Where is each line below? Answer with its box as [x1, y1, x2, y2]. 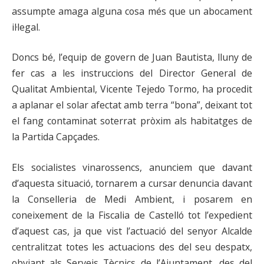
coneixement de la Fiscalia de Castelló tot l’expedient [12, 209, 252, 222]
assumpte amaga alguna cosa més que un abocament [12, 4, 252, 18]
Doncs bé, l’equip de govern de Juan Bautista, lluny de [12, 51, 252, 64]
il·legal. [12, 20, 40, 34]
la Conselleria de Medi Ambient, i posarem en [12, 193, 252, 206]
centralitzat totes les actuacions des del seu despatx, [12, 240, 252, 254]
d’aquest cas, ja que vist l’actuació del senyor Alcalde [12, 225, 252, 238]
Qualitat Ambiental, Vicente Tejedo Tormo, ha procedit [12, 82, 252, 96]
